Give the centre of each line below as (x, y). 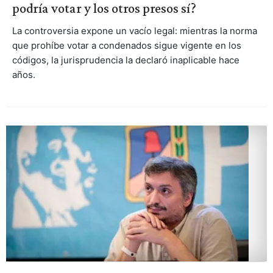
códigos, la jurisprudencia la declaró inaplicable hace (126, 60)
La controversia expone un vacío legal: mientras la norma (134, 31)
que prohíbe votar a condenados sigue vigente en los (126, 46)
